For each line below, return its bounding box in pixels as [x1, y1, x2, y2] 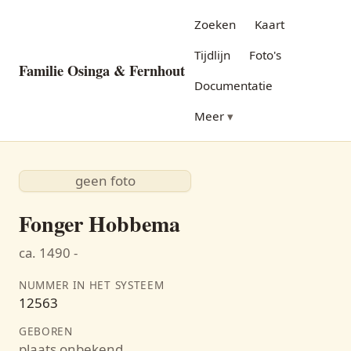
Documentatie [194, 78, 273, 93]
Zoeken [194, 16, 236, 32]
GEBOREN [19, 324, 73, 338]
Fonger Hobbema [19, 208, 180, 240]
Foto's [249, 47, 281, 63]
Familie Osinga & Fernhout [19, 60, 185, 81]
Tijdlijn [194, 47, 230, 63]
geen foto [74, 172, 136, 190]
